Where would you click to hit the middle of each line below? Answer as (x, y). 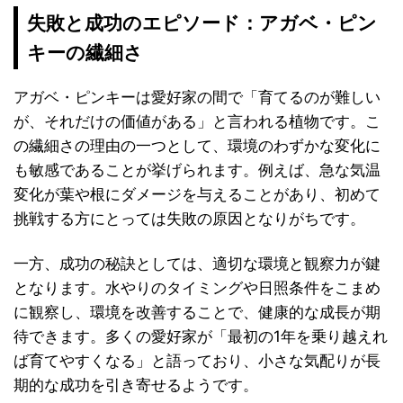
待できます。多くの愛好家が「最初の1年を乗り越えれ (201, 336)
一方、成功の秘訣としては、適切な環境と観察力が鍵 (197, 263)
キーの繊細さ (85, 53)
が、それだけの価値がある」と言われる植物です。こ (197, 122)
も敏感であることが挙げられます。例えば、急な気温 (197, 170)
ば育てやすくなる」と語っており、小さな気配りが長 (197, 360)
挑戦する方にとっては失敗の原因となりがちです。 (189, 219)
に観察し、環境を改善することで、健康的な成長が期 (197, 312)
